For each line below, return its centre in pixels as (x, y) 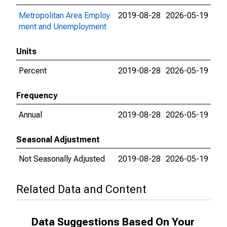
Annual (30, 115)
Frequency (37, 96)
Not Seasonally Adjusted (62, 159)
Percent (33, 71)
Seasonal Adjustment (58, 140)
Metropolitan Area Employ (64, 15)
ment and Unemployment (63, 27)
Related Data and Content (81, 189)
